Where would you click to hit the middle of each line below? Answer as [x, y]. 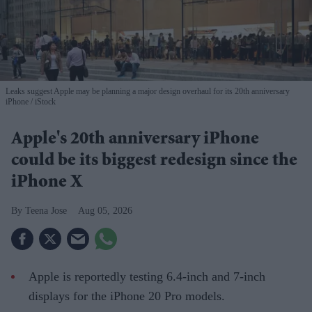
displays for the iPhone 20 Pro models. [127, 296]
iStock [44, 102]
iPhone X [47, 184]
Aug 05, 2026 [105, 211]
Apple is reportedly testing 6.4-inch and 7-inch [147, 277]
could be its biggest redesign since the [154, 162]
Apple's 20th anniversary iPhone [135, 140]
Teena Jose [46, 211]
